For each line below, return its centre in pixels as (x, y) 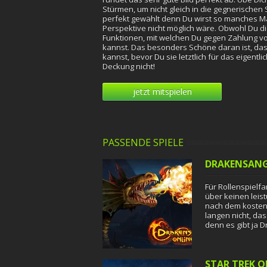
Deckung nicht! (129, 66)
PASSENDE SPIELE (143, 142)
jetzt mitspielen (162, 91)
